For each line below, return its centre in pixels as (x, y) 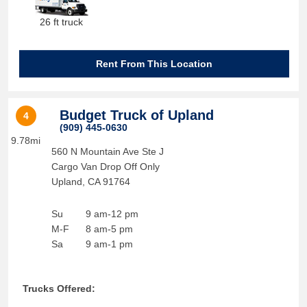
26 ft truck (62, 22)
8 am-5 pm (109, 229)
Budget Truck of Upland (136, 115)
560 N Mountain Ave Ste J (107, 151)
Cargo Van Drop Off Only (105, 167)
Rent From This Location (154, 64)
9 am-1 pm (109, 244)
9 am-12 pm (112, 214)
